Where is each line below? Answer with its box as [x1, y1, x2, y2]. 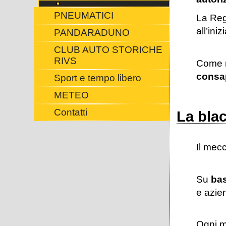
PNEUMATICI [53, 10, 114, 21]
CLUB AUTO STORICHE [53, 44, 162, 55]
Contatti [53, 107, 87, 118]
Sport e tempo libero [53, 73, 141, 83]
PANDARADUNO [53, 27, 130, 38]
